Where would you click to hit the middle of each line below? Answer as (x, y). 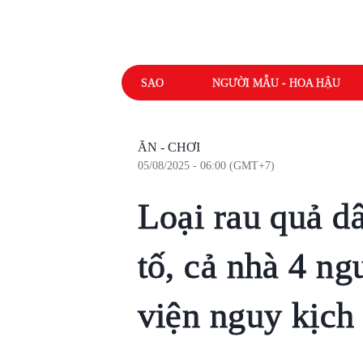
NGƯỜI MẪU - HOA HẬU (276, 83)
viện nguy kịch (246, 316)
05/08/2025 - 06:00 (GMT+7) (206, 166)
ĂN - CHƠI (169, 147)
